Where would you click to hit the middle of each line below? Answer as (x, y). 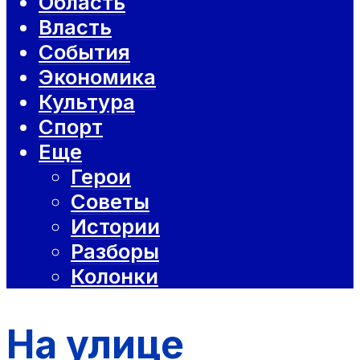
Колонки (115, 276)
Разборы (115, 251)
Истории (115, 226)
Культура (87, 101)
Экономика (97, 76)
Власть (75, 27)
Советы (110, 201)
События (84, 51)
